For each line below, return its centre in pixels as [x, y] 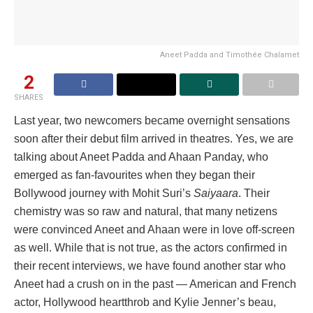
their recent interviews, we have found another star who [150, 266]
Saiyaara [216, 194]
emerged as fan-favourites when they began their [134, 175]
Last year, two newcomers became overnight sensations [152, 121]
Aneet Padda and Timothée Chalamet [230, 55]
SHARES [29, 98]
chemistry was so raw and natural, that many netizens [146, 212]
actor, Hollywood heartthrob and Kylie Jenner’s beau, [145, 303]
